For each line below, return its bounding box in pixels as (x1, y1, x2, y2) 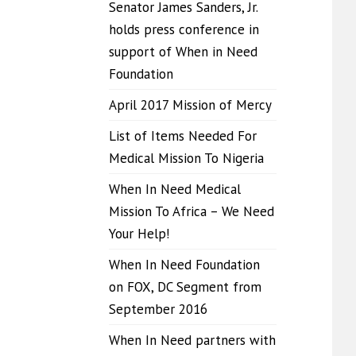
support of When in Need (109, 43, 257, 60)
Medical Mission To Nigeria (109, 149, 264, 167)
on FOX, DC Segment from (109, 278, 261, 296)
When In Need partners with (109, 331, 276, 349)
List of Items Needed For (109, 127, 257, 145)
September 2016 (109, 300, 207, 318)
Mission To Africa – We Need (109, 203, 274, 220)
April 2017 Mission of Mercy (109, 96, 272, 114)
